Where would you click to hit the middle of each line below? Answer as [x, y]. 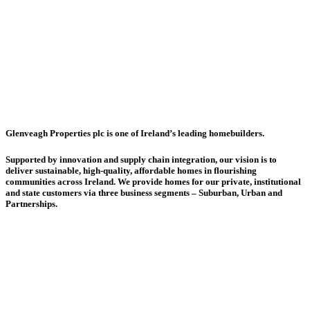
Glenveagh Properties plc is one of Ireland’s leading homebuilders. [135, 134]
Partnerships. [31, 204]
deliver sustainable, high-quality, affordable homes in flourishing [131, 171]
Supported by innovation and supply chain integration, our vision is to [141, 160]
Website [23, 20]
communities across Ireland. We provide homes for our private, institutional [153, 182]
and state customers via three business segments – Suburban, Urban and [144, 193]
